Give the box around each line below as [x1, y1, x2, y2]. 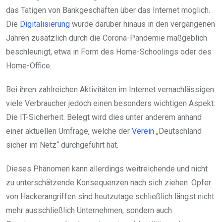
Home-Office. [6, 61, 52, 71]
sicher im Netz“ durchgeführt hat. [6, 140, 118, 150]
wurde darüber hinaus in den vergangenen [70, 19, 215, 29]
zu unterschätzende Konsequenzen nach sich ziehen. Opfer [6, 178, 211, 188]
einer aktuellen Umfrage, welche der [6, 126, 132, 136]
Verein [132, 126, 154, 136]
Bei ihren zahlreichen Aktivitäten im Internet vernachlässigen [6, 85, 214, 95]
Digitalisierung [20, 19, 70, 29]
